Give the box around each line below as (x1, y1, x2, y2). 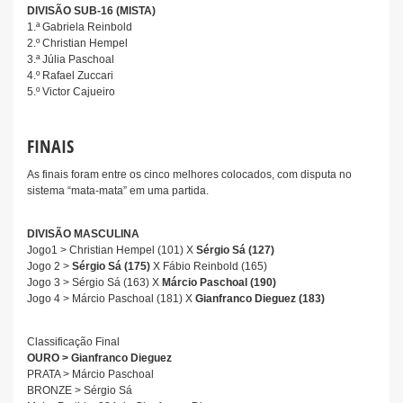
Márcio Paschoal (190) (162, 276, 276, 289)
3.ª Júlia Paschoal (27, 53, 114, 66)
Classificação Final (27, 336, 120, 348)
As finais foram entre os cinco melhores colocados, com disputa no (27, 168, 352, 181)
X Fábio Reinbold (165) (150, 260, 267, 273)
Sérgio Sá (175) (72, 260, 150, 273)
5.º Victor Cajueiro (27, 85, 115, 98)
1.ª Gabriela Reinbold (27, 21, 132, 33)
